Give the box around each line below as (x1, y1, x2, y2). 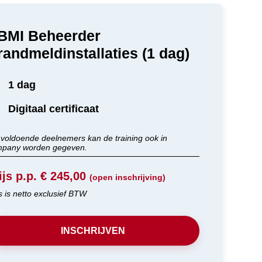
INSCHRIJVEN (60, 226, 125, 236)
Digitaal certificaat (8, 103, 99, 115)
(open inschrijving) (89, 173, 166, 182)
